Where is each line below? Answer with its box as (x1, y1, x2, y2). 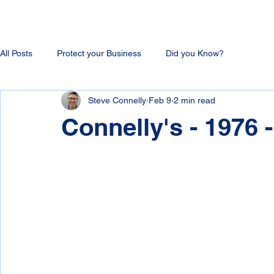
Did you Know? (166, 48, 224, 58)
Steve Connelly (88, 95, 146, 105)
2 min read (174, 95, 215, 105)
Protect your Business (57, 48, 141, 58)
